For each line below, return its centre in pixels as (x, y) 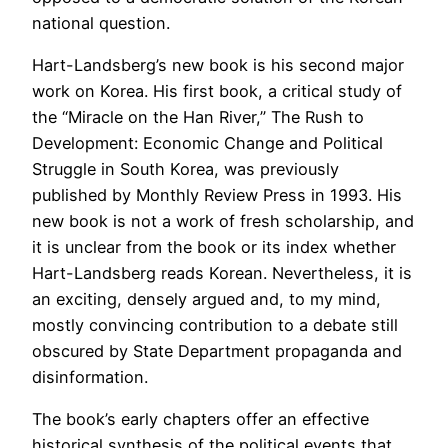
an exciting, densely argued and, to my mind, (206, 298)
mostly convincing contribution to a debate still (215, 324)
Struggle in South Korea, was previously (185, 168)
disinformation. (90, 376)
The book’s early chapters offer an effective (200, 419)
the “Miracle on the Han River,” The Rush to (198, 116)
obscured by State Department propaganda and (217, 350)
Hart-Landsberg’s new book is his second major (218, 64)
